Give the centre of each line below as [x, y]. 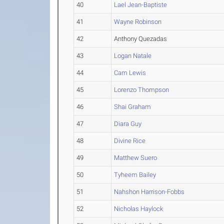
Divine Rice [130, 141]
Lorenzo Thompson [142, 90]
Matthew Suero [136, 158]
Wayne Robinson [138, 22]
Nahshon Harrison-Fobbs [149, 192]
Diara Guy [128, 124]
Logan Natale [133, 56]
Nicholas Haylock [139, 209]
